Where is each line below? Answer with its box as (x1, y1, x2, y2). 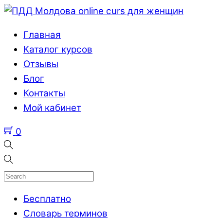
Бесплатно (23, 193, 71, 205)
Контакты (23, 87, 65, 99)
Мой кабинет (23, 102, 81, 113)
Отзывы (23, 58, 58, 70)
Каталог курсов (23, 43, 92, 55)
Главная (23, 29, 61, 40)
